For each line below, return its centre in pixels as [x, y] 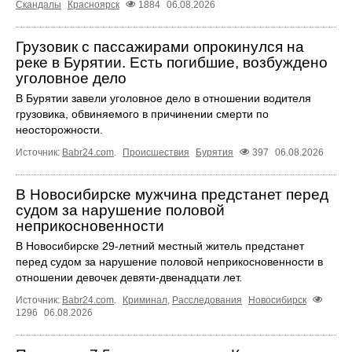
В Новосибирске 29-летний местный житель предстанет [160, 246]
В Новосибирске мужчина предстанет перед [172, 194]
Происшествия [156, 152]
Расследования [207, 301]
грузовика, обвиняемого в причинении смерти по [142, 114]
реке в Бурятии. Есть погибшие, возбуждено [172, 62]
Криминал [145, 301]
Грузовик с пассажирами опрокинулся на [160, 46]
